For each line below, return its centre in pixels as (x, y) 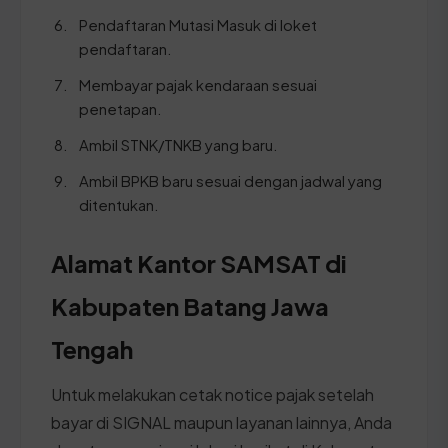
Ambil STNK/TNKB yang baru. (178, 144)
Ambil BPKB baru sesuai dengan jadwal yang (230, 180)
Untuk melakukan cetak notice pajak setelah (212, 394)
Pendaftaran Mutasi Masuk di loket (198, 24)
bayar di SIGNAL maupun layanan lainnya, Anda (221, 422)
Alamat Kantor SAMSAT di (199, 262)
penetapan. (120, 108)
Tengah (92, 348)
